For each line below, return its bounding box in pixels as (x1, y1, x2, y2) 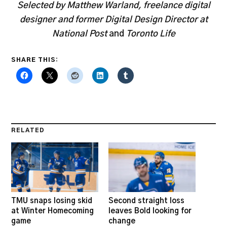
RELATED (11, 128, 45, 134)
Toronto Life (126, 29, 175, 38)
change (108, 217, 135, 225)
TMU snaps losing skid (11, 197, 93, 205)
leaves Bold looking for (108, 207, 192, 215)
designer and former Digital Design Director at (19, 15, 208, 24)
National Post (52, 29, 107, 38)
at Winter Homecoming (11, 207, 94, 215)
